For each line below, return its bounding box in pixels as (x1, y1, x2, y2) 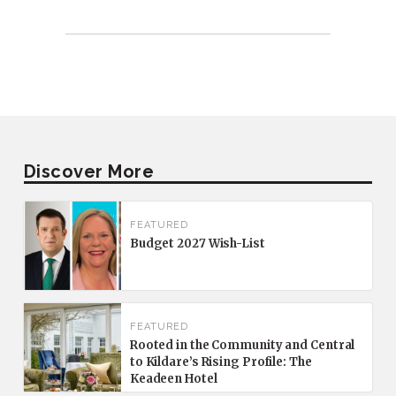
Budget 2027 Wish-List (129, 235, 265, 251)
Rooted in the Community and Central (129, 337, 355, 353)
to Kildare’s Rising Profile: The (129, 354, 312, 369)
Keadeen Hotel (129, 370, 217, 386)
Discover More (23, 160, 155, 182)
